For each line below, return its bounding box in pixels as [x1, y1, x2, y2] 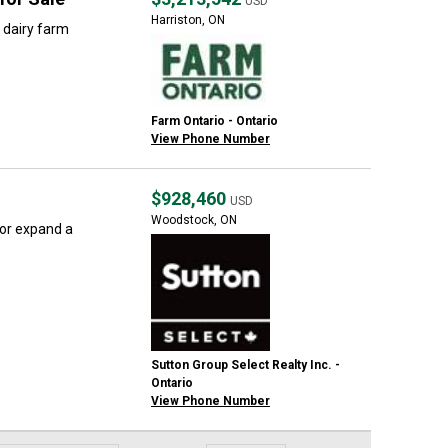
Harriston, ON [151, 13, 225, 28]
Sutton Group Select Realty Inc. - [151, 358, 340, 373]
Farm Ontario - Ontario [151, 113, 278, 128]
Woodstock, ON [151, 212, 237, 227]
